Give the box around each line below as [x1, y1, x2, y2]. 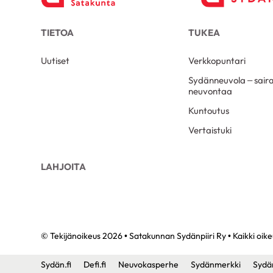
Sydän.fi [41, 259, 72, 271]
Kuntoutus [188, 104, 230, 116]
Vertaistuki [188, 124, 232, 136]
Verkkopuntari [188, 54, 246, 66]
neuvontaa [188, 85, 233, 97]
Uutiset [41, 54, 70, 66]
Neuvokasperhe [118, 259, 179, 271]
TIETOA [41, 27, 74, 39]
